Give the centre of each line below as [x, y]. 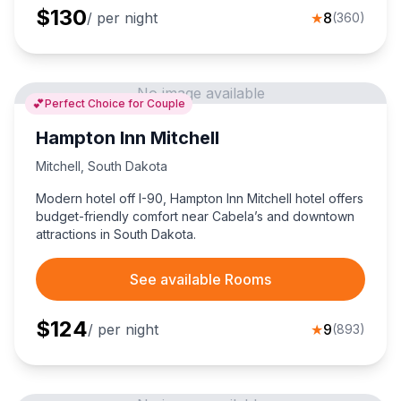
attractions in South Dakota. [116, 235]
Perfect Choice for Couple [115, 104]
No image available [200, 94]
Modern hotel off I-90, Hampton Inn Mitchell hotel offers [200, 199]
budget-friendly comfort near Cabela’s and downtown [195, 217]
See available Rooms [200, 280]
